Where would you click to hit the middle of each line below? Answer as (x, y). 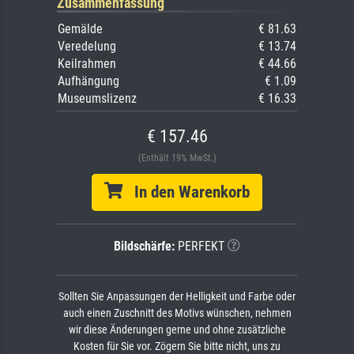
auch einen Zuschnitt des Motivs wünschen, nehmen (177, 313)
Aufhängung (88, 81)
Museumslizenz (97, 98)
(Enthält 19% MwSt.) (177, 158)
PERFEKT (200, 246)
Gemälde (80, 28)
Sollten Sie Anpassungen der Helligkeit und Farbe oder (177, 296)
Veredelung (87, 46)
